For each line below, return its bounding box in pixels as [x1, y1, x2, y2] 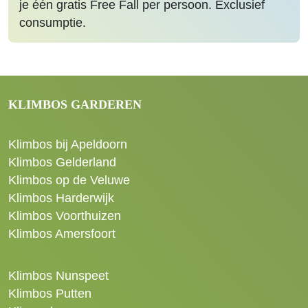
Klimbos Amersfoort [8, 227, 115, 241]
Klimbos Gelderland [8, 155, 116, 169]
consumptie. [19, 16, 86, 30]
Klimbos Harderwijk [8, 191, 114, 205]
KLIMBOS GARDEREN [8, 98, 142, 111]
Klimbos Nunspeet [8, 269, 109, 283]
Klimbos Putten [8, 287, 91, 300]
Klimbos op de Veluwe [8, 173, 130, 187]
